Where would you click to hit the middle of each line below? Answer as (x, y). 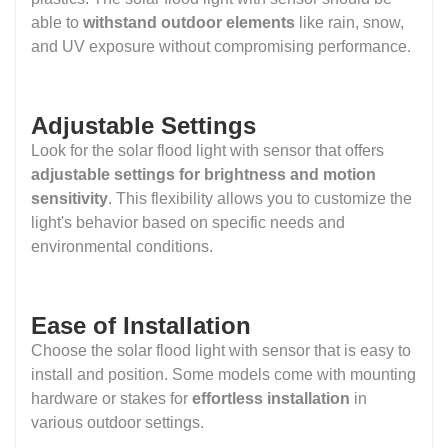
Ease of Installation (141, 325)
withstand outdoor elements (189, 22)
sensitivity (69, 198)
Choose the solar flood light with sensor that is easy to (221, 350)
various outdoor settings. (117, 422)
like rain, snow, (349, 22)
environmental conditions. (122, 246)
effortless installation (273, 398)
